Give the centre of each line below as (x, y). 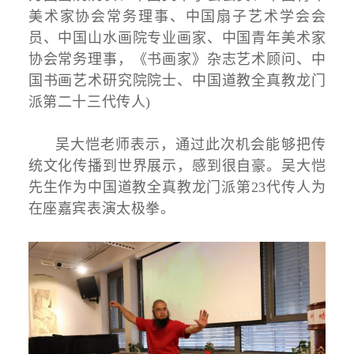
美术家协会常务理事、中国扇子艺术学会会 (177, 17)
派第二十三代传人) (89, 102)
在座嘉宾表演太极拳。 (102, 209)
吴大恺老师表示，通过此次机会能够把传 (190, 145)
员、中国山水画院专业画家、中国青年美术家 (177, 38)
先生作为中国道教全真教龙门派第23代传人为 (177, 188)
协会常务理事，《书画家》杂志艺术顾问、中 (177, 60)
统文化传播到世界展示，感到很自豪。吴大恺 (177, 166)
